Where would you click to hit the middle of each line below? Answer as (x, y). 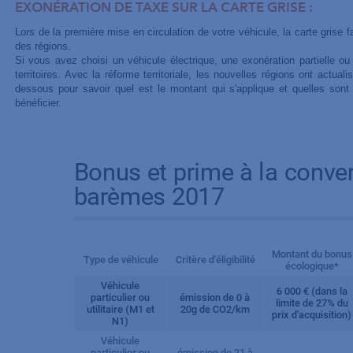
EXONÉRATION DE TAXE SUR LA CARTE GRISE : (163, 8)
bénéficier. (38, 103)
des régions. (43, 46)
